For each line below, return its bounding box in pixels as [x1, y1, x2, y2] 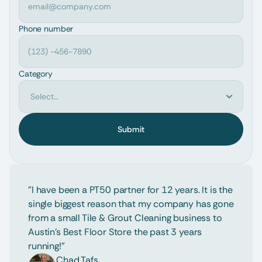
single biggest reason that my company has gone [28, 198, 234, 210]
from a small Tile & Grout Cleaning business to [28, 212, 222, 224]
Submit [118, 124, 144, 135]
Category [19, 68, 53, 79]
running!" [28, 240, 65, 252]
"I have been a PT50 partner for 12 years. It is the [28, 184, 233, 196]
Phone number [19, 23, 74, 34]
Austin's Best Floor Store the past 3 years [28, 226, 202, 238]
